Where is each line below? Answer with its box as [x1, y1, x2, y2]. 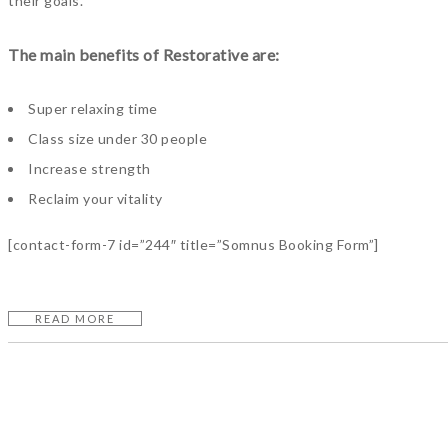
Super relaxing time [28, 100, 158, 117]
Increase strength [28, 160, 151, 177]
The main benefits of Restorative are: [8, 45, 280, 64]
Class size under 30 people [28, 130, 207, 147]
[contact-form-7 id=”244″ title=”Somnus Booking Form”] [8, 236, 379, 253]
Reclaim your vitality [28, 190, 163, 207]
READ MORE [35, 312, 115, 325]
